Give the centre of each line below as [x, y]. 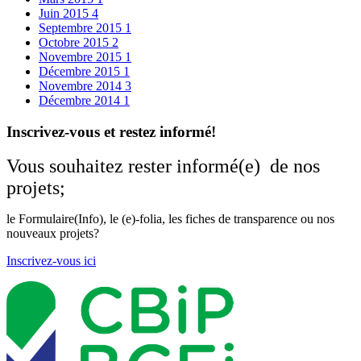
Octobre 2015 [75, 42]
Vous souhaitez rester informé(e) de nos [163, 166]
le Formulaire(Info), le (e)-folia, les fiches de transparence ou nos [170, 219]
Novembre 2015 [82, 57]
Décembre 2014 [81, 100]
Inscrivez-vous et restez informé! [111, 131]
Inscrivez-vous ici [51, 261]
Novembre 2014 [82, 86]
